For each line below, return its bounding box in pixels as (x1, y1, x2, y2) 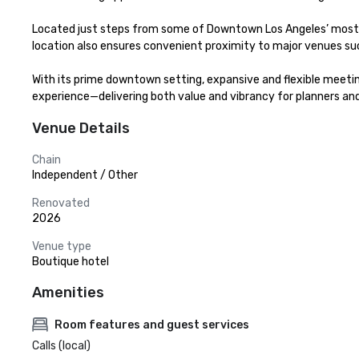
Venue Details (32, 119, 130, 137)
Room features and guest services (54, 317, 249, 332)
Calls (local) (32, 339, 91, 353)
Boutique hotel (32, 255, 109, 268)
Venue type (32, 240, 91, 253)
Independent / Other (32, 168, 138, 182)
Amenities (32, 284, 104, 301)
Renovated (32, 196, 90, 210)
